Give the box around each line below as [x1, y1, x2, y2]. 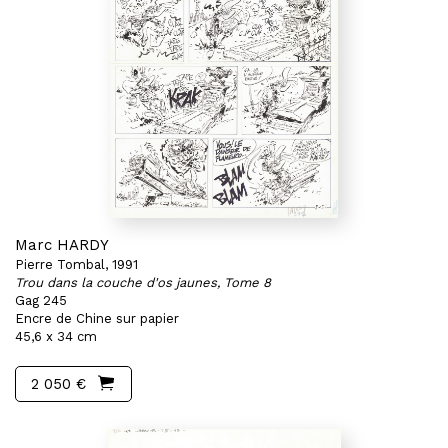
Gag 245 [15, 293, 67, 308]
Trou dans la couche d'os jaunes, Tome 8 [15, 275, 271, 290]
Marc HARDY [15, 236, 109, 254]
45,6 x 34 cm [15, 329, 97, 344]
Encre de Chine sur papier [15, 311, 179, 326]
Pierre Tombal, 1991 [15, 257, 138, 272]
